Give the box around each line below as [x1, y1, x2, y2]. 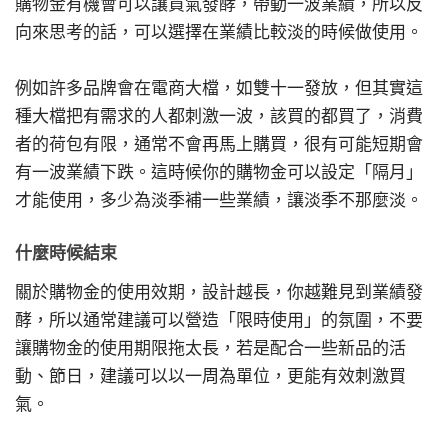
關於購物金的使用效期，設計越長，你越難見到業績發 [15, 282, 423, 303]
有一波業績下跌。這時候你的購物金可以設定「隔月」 [15, 161, 423, 182]
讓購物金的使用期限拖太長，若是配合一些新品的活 [15, 338, 406, 359]
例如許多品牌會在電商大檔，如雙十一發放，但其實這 [15, 77, 423, 98]
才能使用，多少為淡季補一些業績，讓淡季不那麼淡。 [15, 189, 423, 210]
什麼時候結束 [15, 243, 117, 264]
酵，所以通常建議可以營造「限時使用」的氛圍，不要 [15, 310, 423, 331]
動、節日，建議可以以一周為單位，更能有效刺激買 [15, 366, 406, 387]
